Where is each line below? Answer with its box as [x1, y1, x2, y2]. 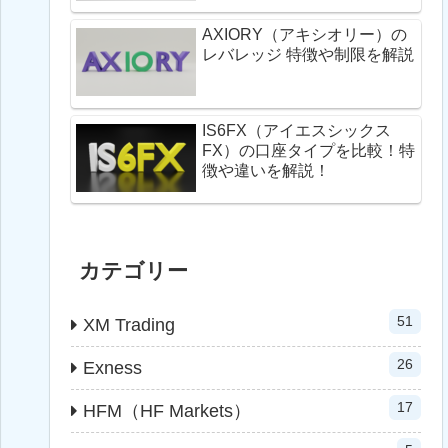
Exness [83, 357, 142, 378]
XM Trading [83, 314, 175, 335]
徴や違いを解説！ [202, 161, 330, 179]
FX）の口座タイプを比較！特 [202, 141, 415, 159]
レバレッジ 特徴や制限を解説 [286, 46, 414, 64]
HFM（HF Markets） [83, 400, 251, 421]
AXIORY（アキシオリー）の [202, 26, 407, 44]
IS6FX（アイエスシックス [202, 121, 391, 139]
